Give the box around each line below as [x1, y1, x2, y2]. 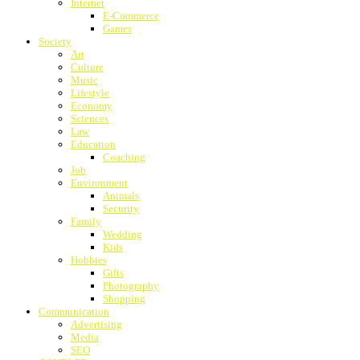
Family [71, 215, 101, 228]
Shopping [103, 292, 145, 305]
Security [103, 202, 139, 215]
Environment [71, 177, 128, 190]
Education [71, 138, 116, 151]
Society [39, 35, 72, 48]
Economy [71, 100, 112, 112]
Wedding [103, 228, 142, 241]
